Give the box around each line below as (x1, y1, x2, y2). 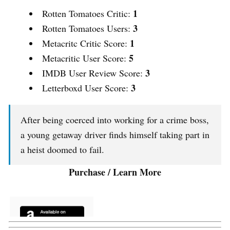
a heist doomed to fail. (21, 143, 104, 156)
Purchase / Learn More (69, 165, 161, 179)
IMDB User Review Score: (42, 67, 145, 80)
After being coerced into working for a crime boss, (21, 113, 209, 126)
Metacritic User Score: (42, 52, 129, 65)
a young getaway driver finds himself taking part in (21, 128, 209, 141)
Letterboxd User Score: (42, 82, 131, 94)
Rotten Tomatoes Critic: (42, 7, 133, 20)
